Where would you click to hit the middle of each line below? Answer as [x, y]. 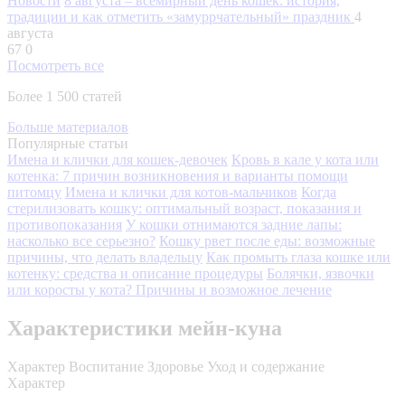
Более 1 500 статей [65, 96]
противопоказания [65, 224]
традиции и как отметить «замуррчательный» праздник [181, 16]
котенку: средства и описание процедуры [135, 273]
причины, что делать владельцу [105, 257]
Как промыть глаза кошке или [298, 257]
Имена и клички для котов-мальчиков [181, 192]
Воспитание [106, 366]
